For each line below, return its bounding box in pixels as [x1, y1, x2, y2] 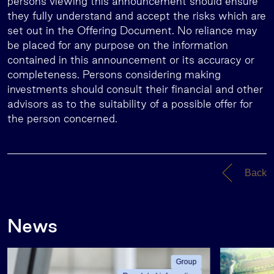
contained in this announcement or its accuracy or [7, 54, 254, 65]
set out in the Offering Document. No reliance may [7, 24, 257, 36]
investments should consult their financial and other [7, 83, 263, 95]
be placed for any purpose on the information [7, 39, 228, 51]
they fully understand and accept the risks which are [7, 10, 266, 21]
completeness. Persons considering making [7, 68, 221, 80]
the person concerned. [7, 113, 117, 124]
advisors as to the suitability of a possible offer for [7, 98, 253, 109]
